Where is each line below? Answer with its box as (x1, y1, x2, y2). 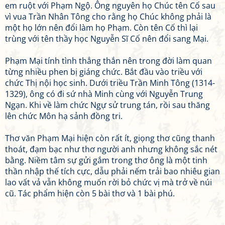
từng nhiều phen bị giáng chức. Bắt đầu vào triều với (5, 66, 202, 77)
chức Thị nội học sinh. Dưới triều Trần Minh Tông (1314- (5, 77, 215, 88)
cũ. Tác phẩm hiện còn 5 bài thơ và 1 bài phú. (5, 188, 175, 199)
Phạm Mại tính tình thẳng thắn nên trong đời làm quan (5, 55, 212, 66)
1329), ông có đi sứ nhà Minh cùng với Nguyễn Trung (5, 88, 203, 99)
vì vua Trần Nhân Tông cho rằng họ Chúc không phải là (5, 11, 211, 22)
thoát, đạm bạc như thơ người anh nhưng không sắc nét (5, 144, 217, 155)
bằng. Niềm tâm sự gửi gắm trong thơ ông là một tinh (5, 155, 207, 166)
